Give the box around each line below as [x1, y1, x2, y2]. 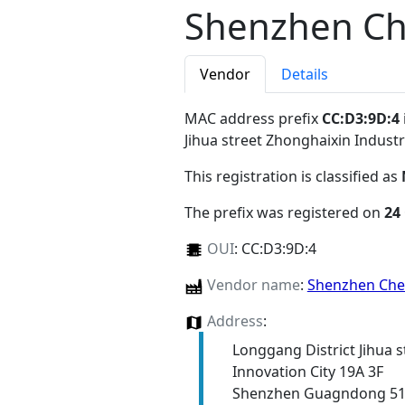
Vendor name [206, 275, 300, 296]
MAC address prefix [184, 108, 322, 129]
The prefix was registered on [184, 202, 384, 223]
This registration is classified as [184, 166, 401, 187]
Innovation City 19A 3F [231, 362, 383, 382]
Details [281, 64, 328, 85]
